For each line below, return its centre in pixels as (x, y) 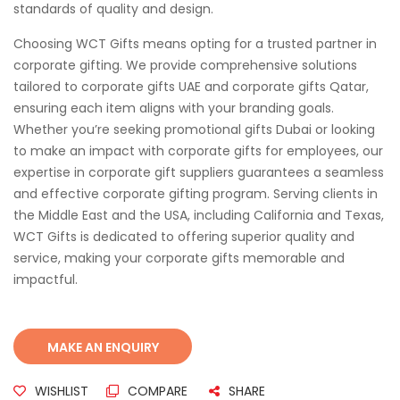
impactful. (46, 280)
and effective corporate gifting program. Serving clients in (196, 194)
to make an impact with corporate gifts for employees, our (198, 151)
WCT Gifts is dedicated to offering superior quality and (184, 237)
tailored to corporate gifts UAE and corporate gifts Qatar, (191, 87)
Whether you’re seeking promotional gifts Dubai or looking (194, 130)
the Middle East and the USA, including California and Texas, (199, 216)
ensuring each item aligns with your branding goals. (174, 108)
